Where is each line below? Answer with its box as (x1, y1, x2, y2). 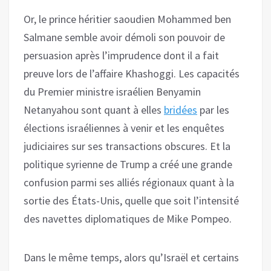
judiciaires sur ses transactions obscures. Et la (24, 139, 230, 153)
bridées (164, 102, 197, 117)
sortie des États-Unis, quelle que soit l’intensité (24, 193, 239, 207)
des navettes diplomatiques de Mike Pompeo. (24, 211, 232, 226)
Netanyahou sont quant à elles (24, 102, 164, 117)
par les (197, 102, 229, 117)
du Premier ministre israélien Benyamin (24, 84, 201, 99)
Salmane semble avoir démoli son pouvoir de (24, 30, 225, 44)
